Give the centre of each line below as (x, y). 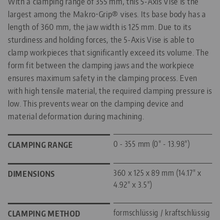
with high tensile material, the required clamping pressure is (110, 90)
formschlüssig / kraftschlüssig (162, 212)
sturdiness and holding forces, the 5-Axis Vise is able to (101, 39)
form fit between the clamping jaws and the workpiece (101, 65)
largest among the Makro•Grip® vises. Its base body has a (107, 14)
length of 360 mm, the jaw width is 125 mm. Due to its (100, 26)
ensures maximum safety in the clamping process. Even (103, 77)
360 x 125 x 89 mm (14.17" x (157, 173)
